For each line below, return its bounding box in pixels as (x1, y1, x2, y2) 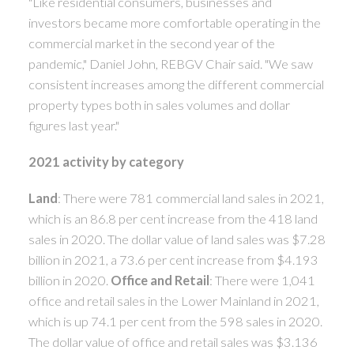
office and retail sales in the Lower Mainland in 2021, (28, 292, 319, 308)
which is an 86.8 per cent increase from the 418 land (28, 210, 318, 226)
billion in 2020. (28, 272, 111, 288)
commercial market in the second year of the (28, 36, 275, 51)
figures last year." (28, 118, 119, 134)
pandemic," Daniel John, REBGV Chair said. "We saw (28, 56, 313, 72)
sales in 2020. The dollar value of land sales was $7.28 (28, 231, 326, 247)
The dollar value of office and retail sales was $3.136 (28, 333, 318, 349)
